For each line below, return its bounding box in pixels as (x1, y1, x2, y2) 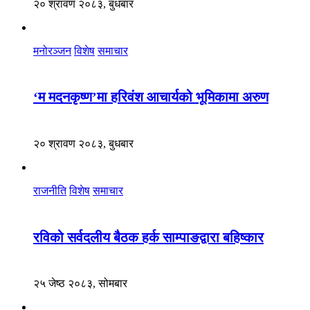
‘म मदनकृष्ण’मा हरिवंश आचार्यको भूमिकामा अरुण (33, 89, 268, 105)
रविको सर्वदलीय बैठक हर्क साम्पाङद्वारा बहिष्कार (33, 229, 264, 245)
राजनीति (33, 184, 66, 197)
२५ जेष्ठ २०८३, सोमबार (33, 277, 127, 290)
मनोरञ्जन (33, 44, 71, 57)
